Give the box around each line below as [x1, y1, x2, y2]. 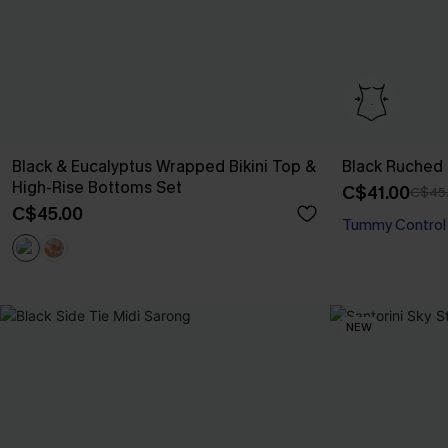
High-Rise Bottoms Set [12, 177, 182, 198]
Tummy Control [342, 215, 446, 235]
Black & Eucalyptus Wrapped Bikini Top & [12, 156, 316, 177]
